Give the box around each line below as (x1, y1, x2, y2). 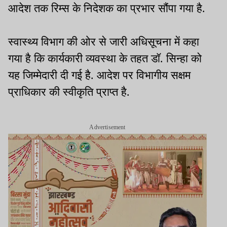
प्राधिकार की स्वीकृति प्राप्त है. (8, 86, 130, 99)
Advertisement (89, 124, 126, 131)
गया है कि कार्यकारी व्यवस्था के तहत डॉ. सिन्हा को (8, 52, 202, 65)
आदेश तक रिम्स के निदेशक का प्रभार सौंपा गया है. (8, 2, 205, 15)
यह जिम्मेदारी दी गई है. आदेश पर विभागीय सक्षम (8, 69, 191, 82)
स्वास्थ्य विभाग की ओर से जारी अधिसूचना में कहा (8, 35, 199, 49)
